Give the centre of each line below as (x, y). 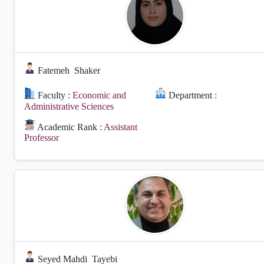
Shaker (88, 71)
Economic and (100, 95)
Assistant (121, 127)
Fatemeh (54, 71)
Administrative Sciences (69, 106)
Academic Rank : (70, 127)
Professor (42, 137)
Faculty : (54, 95)
